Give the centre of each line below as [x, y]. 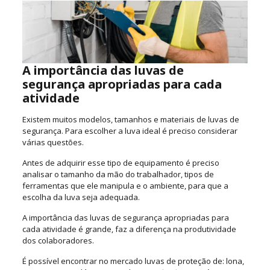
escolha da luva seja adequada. [81, 197]
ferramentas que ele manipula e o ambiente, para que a [125, 185]
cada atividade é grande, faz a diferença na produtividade [129, 229]
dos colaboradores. [58, 240]
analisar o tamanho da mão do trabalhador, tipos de [118, 174]
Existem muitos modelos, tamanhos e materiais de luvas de [130, 119]
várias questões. [53, 142]
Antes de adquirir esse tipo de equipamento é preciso [121, 162]
